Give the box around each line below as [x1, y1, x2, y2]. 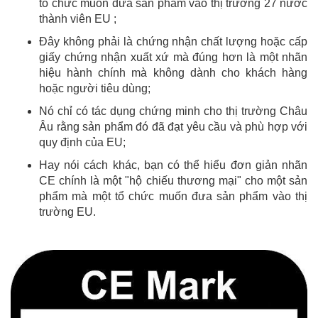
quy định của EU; [39, 136, 126, 149]
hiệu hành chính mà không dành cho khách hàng [39, 67, 307, 79]
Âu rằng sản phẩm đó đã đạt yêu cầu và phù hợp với [39, 121, 307, 133]
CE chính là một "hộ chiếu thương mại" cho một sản [39, 175, 307, 187]
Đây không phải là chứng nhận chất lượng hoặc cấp [39, 35, 307, 48]
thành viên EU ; [39, 13, 116, 26]
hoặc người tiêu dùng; [39, 82, 150, 95]
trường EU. [39, 206, 99, 219]
